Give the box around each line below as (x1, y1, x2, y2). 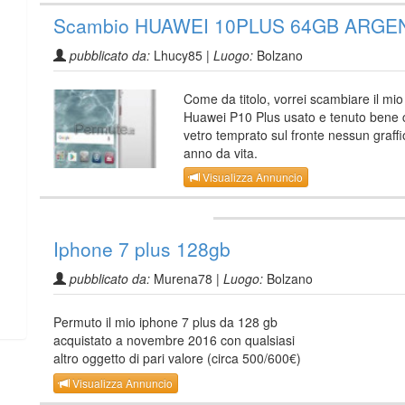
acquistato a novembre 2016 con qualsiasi (53, 331, 295, 350)
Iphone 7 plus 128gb (53, 235, 231, 263)
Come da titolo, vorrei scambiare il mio (184, 89, 403, 108)
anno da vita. (184, 143, 258, 162)
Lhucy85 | (150, 45, 213, 64)
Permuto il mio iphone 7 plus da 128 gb (53, 313, 278, 332)
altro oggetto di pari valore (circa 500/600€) (53, 349, 301, 368)
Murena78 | (150, 269, 223, 288)
